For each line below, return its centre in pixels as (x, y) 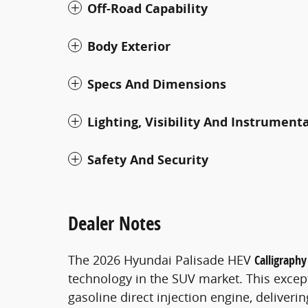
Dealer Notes (114, 223)
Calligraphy (280, 260)
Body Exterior (129, 46)
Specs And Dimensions (157, 84)
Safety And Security (148, 159)
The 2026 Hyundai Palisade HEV (161, 260)
